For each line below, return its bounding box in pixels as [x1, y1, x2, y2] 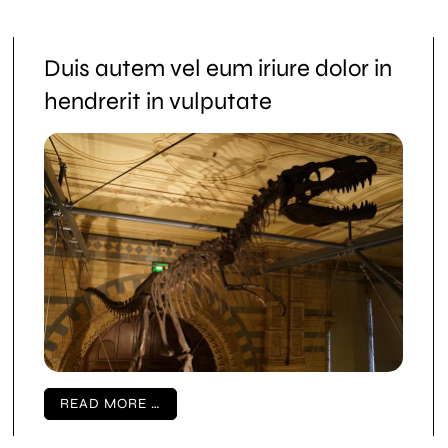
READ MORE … [60, 395, 162, 413]
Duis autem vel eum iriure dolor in [44, 53, 393, 83]
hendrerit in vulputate [44, 86, 273, 116]
